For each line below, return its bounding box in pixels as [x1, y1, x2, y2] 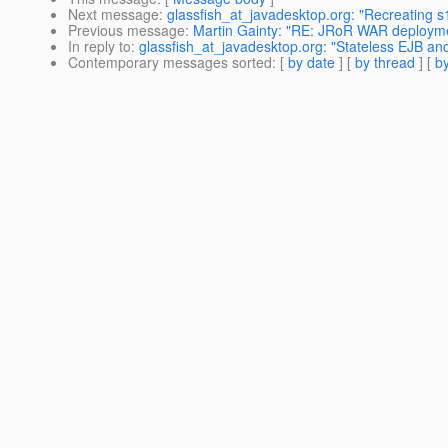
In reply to [68, 36, 131, 57]
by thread [355, 52, 415, 73]
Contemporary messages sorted [68, 52, 272, 73]
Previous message [68, 20, 185, 41]
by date [288, 52, 335, 73]
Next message [68, 4, 159, 25]
